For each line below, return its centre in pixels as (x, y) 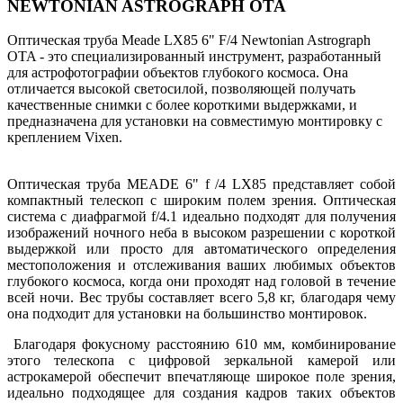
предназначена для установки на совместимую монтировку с (195, 121)
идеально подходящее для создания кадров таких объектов (201, 393)
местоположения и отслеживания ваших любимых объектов (201, 265)
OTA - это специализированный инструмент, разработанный (194, 57)
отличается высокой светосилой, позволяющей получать (181, 89)
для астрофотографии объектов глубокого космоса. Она (178, 73)
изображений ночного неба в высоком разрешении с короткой (201, 233)
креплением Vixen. (65, 138)
